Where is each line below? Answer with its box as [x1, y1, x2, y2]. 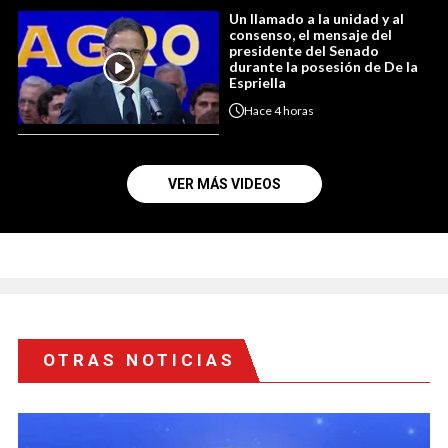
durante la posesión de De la [229, 58, 418, 76]
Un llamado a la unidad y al [229, 10, 404, 28]
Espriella [229, 74, 286, 92]
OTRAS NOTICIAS [43, 350, 236, 371]
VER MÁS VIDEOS [167, 176, 281, 193]
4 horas [274, 102, 314, 118]
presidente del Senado [229, 42, 379, 60]
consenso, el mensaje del [229, 26, 392, 44]
